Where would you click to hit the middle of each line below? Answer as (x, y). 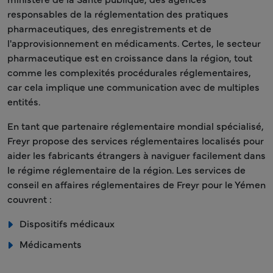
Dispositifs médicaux (67, 223)
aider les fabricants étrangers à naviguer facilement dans (136, 155)
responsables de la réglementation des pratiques (118, 13)
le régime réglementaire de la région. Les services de (126, 169)
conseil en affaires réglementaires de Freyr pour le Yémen (136, 184)
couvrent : (30, 199)
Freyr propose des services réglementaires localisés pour (136, 140)
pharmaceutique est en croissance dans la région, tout (130, 57)
